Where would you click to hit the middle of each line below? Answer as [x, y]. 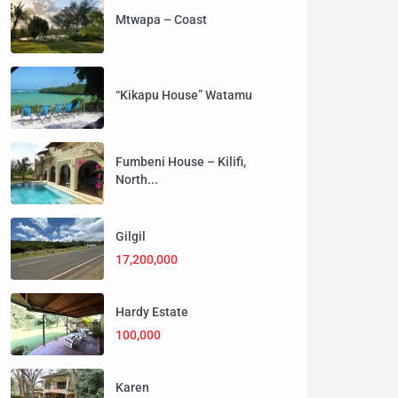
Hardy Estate [152, 312]
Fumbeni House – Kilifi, [181, 161]
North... [137, 179]
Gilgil [131, 236]
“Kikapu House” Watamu [184, 95]
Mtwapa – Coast [161, 19]
